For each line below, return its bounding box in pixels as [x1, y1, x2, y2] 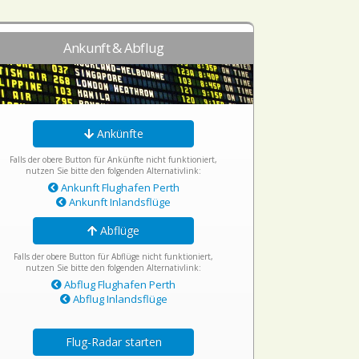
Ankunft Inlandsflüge [67, 195, 171, 209]
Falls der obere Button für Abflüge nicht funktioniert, [14, 251, 214, 262]
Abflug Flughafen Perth [62, 277, 176, 292]
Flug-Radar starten [65, 334, 162, 349]
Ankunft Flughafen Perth [58, 180, 179, 195]
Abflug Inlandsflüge [70, 292, 167, 306]
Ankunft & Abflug [63, 38, 164, 57]
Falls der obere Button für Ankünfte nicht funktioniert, [10, 154, 218, 165]
